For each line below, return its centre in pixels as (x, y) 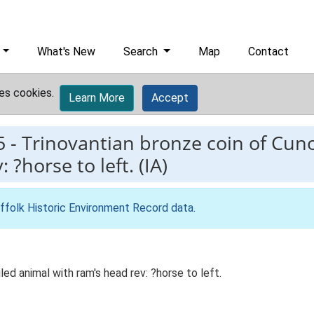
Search (142, 52)
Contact (269, 52)
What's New (67, 52)
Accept (170, 98)
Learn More (97, 98)
